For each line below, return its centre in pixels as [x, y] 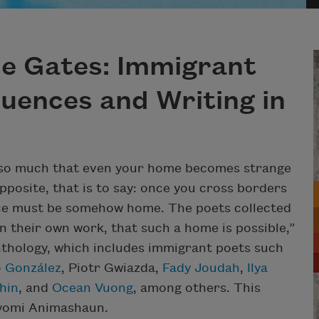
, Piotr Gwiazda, [112, 268]
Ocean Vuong [93, 288]
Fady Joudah [201, 268]
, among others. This [197, 288]
